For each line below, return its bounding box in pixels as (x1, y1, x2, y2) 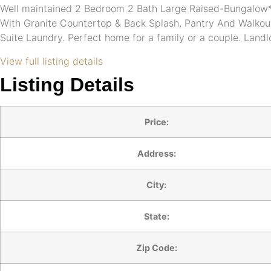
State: (143, 211, 169, 221)
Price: (144, 116, 169, 127)
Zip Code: (135, 242, 177, 253)
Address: (137, 148, 176, 158)
